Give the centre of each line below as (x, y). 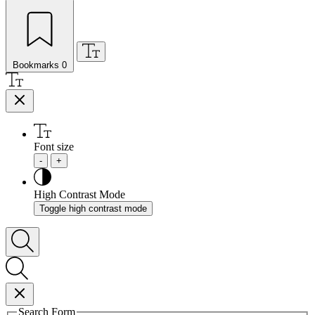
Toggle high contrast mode (93, 208)
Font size (54, 146)
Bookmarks (36, 65)
